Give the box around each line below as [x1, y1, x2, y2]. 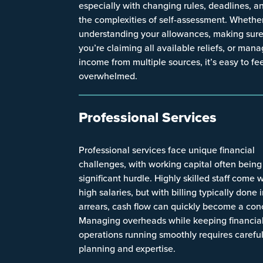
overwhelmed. [79, 69, 138, 82]
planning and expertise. [79, 241, 176, 255]
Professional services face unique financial [79, 143, 255, 156]
